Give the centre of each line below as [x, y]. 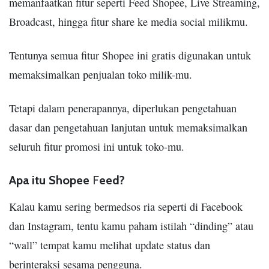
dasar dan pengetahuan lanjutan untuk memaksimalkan [128, 127]
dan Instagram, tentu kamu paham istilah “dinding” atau [131, 225]
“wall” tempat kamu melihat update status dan [110, 245]
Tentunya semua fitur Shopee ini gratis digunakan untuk [130, 55]
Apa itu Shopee [51, 180]
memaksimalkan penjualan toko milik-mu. [101, 74]
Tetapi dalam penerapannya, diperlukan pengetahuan [123, 108]
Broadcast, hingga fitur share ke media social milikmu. [128, 21]
